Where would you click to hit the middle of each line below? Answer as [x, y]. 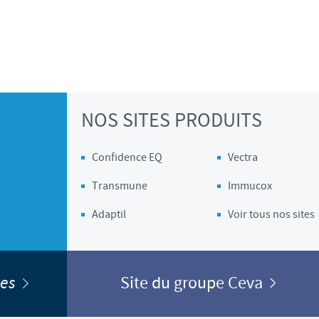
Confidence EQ [127, 158]
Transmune [120, 186]
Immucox [250, 186]
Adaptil [109, 215]
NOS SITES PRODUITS [172, 121]
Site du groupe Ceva [195, 283]
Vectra [242, 158]
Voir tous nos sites [271, 215]
